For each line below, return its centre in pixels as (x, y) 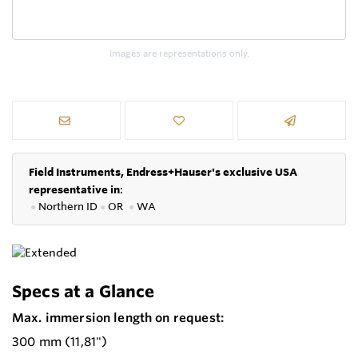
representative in (74, 190)
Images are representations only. (179, 54)
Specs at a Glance (84, 292)
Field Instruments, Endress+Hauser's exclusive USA (163, 172)
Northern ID (69, 207)
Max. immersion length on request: (118, 318)
